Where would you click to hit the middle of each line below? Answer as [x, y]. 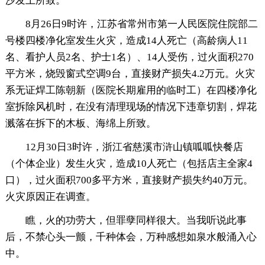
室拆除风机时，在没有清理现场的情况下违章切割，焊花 [131, 107]
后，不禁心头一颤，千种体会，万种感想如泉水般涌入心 [131, 237]
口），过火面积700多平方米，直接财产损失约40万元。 [129, 180]
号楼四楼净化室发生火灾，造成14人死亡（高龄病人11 [126, 41]
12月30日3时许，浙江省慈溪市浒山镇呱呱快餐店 [134, 147]
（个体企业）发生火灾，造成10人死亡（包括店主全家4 [129, 164]
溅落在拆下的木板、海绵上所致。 [80, 124]
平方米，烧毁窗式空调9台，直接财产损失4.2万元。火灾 [130, 74]
